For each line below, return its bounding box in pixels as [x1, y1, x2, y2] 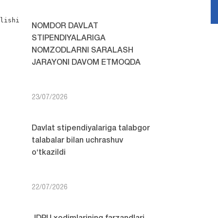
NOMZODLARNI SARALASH [31, 47, 133, 54]
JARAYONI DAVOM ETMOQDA [31, 59, 141, 66]
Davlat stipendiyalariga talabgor [31, 125, 150, 132]
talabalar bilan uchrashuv [31, 137, 123, 144]
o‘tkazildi [31, 149, 66, 156]
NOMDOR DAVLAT [31, 23, 98, 30]
